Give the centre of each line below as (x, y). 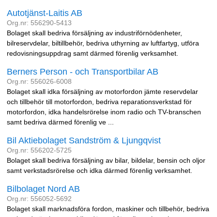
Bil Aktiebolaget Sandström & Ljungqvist (84, 140)
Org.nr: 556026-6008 (39, 81)
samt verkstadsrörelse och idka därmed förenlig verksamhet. (100, 170)
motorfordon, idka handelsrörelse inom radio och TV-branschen (104, 112)
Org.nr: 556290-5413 (39, 23)
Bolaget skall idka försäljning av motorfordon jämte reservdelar (102, 92)
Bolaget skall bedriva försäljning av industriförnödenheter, (94, 33)
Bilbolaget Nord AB (43, 189)
